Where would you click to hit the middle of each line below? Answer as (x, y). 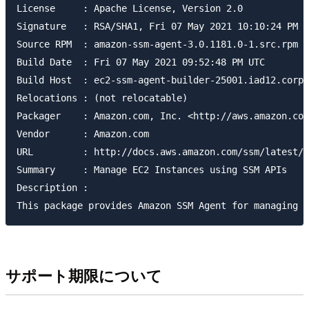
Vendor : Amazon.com (83, 133)
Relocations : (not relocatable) (102, 98)
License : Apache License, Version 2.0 (130, 8)
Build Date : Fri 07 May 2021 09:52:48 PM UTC (141, 62)
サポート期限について (84, 276)
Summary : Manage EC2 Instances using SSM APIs (152, 169)
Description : (52, 187)
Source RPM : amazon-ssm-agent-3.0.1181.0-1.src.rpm (157, 44)
